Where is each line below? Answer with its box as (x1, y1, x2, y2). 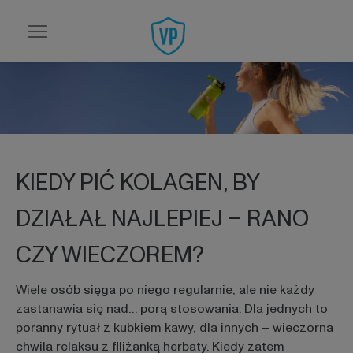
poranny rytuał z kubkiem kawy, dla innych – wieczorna (15, 319, 333, 337)
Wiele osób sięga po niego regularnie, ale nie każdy (15, 281, 314, 299)
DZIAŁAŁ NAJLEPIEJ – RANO (15, 203, 309, 235)
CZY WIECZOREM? (15, 239, 204, 271)
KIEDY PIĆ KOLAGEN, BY (15, 166, 259, 199)
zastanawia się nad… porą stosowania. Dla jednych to (15, 300, 328, 318)
